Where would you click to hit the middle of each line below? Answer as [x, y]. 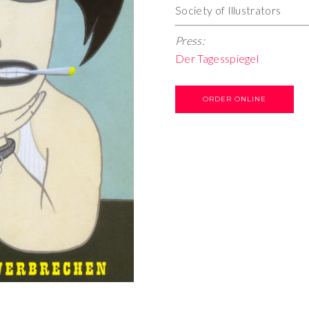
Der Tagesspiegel [217, 58]
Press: [190, 40]
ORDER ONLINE [235, 99]
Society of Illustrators [228, 10]
